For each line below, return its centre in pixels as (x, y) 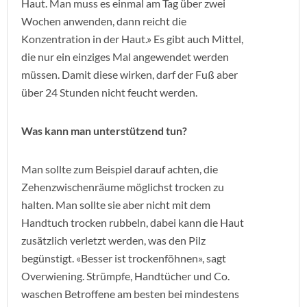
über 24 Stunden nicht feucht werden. (109, 92)
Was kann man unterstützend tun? (104, 131)
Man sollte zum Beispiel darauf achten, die (120, 169)
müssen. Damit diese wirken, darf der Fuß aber (130, 74)
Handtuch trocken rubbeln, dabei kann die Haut (133, 222)
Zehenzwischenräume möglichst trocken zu (123, 187)
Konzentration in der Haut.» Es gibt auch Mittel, (132, 39)
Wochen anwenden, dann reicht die (104, 21)
